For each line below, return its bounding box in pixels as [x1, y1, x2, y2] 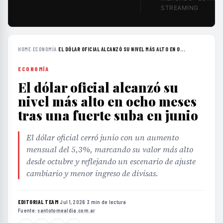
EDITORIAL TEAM [18, 199, 58, 205]
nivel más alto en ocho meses [18, 93, 197, 110]
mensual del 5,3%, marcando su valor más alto [26, 144, 193, 155]
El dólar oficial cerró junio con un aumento [26, 132, 179, 143]
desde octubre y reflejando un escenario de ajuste [26, 156, 196, 167]
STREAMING [161, 4, 199, 11]
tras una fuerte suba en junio [18, 107, 198, 124]
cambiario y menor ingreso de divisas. [26, 168, 158, 179]
